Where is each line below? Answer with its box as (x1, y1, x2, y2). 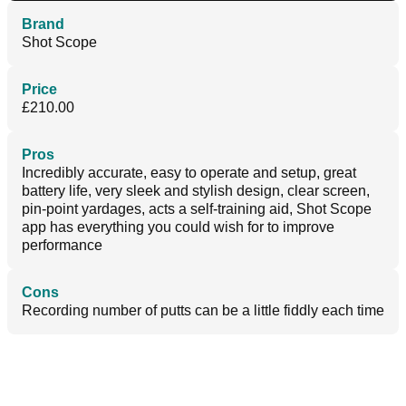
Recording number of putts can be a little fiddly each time (22, 303, 384, 319)
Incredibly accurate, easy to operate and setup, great (22, 165, 356, 181)
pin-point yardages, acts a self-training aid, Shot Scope (22, 201, 372, 217)
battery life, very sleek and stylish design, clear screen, (22, 183, 370, 199)
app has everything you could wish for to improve (22, 219, 334, 236)
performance (22, 237, 102, 254)
